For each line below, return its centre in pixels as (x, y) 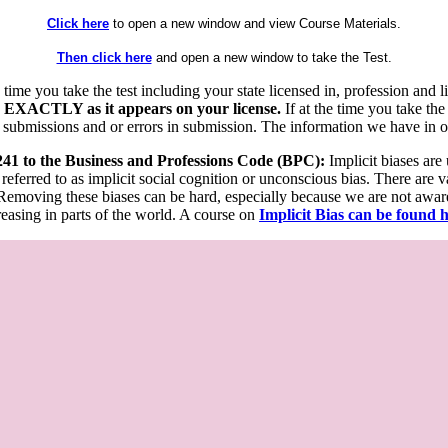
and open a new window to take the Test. (271, 57)
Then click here (104, 57)
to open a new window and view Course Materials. (255, 23)
